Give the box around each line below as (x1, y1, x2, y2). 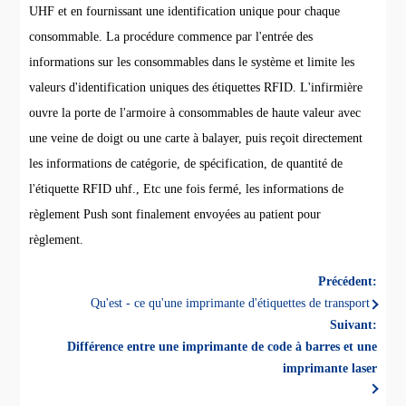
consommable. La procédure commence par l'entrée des (29, 30, 314, 44)
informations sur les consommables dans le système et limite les (29, 55, 355, 70)
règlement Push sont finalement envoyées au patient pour (29, 208, 322, 222)
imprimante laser (282, 362, 377, 376)
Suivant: (329, 318, 377, 333)
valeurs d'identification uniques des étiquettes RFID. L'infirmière (29, 81, 363, 95)
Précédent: (317, 275, 377, 289)
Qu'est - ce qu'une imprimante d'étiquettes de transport (90, 296, 370, 311)
